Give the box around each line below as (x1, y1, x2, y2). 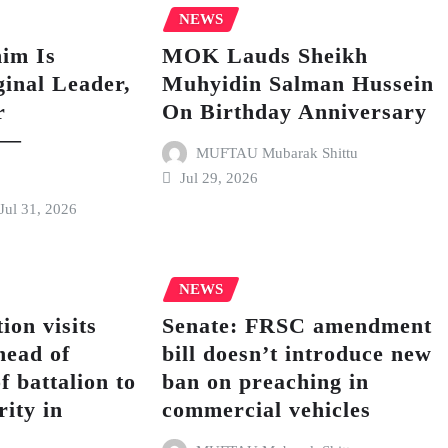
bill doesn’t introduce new (161, 340, 432, 366)
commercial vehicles (161, 396, 371, 422)
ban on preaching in (161, 368, 369, 394)
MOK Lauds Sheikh (161, 42, 368, 68)
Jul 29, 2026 (180, 170, 259, 187)
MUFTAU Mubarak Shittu (196, 144, 359, 161)
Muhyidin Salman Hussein (161, 70, 434, 96)
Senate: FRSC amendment (161, 312, 432, 338)
